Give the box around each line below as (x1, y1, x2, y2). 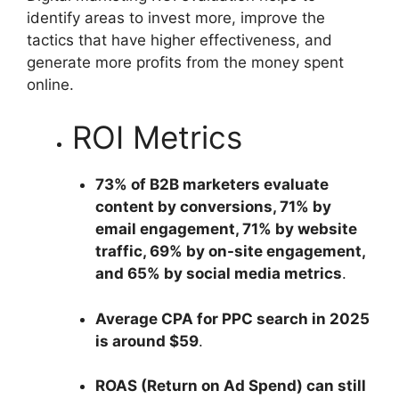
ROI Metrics (72, 118, 242, 157)
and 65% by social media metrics (94, 265, 342, 283)
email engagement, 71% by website (94, 220, 357, 239)
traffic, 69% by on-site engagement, (94, 242, 365, 261)
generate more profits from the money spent (27, 53, 344, 71)
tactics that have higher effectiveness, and (27, 30, 332, 49)
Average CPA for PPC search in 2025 (94, 309, 370, 328)
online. (27, 75, 74, 94)
